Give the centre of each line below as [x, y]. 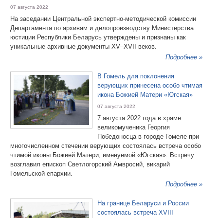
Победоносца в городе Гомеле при [148, 136]
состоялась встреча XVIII [135, 212]
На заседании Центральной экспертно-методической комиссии [103, 19]
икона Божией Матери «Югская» [145, 95]
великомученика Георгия [134, 127]
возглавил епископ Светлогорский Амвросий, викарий [90, 164]
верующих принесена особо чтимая [150, 85]
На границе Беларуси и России [143, 203]
